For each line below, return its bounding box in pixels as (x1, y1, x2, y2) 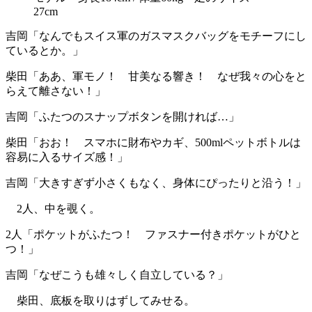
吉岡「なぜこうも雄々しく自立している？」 (6, 268, 228, 281)
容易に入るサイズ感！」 (6, 150, 128, 163)
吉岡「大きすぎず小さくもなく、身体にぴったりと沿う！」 (6, 176, 306, 189)
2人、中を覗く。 (6, 202, 100, 214)
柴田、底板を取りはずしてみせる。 (6, 294, 195, 306)
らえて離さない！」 (6, 84, 106, 97)
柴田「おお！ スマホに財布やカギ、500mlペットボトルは (6, 136, 301, 148)
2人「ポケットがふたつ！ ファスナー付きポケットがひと (6, 228, 301, 240)
